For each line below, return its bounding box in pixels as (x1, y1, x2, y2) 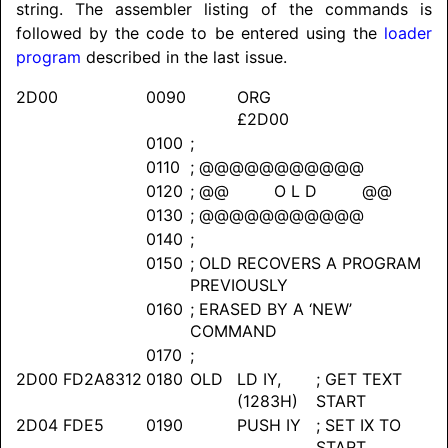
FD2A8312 (63, 369, 142, 390)
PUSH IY (237, 415, 301, 436)
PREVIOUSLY (190, 275, 288, 296)
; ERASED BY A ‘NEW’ (190, 299, 352, 320)
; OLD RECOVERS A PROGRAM (190, 253, 421, 274)
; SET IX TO (316, 415, 401, 436)
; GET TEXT (316, 369, 402, 390)
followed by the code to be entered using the (16, 23, 384, 44)
